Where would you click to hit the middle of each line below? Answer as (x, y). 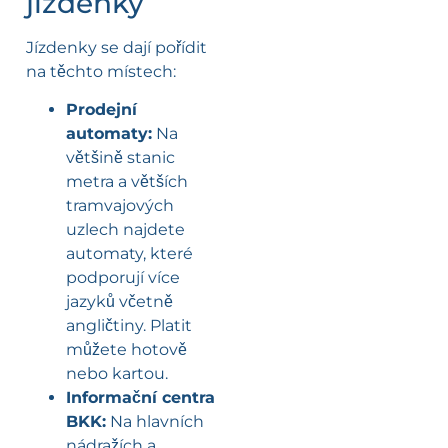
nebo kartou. (117, 374)
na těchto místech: (101, 71)
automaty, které (129, 254)
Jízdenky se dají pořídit (116, 47)
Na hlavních (155, 422)
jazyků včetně (119, 302)
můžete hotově (126, 350)
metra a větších (127, 182)
